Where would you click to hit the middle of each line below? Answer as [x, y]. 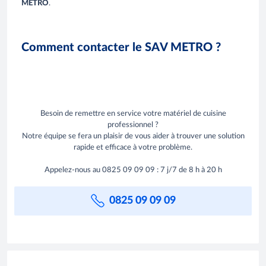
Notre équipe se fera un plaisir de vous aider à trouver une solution [133, 136]
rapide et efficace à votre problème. [133, 147]
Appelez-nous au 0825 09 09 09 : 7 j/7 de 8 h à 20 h [133, 170]
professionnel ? [133, 125]
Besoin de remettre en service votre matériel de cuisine [133, 113]
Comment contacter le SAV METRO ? [121, 48]
